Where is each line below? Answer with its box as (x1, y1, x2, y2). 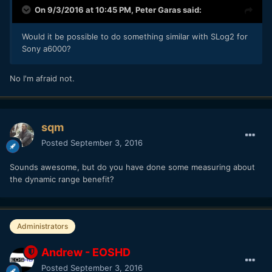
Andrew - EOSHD (41, 245, 131, 259)
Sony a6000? (22, 43, 71, 53)
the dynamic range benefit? (10, 174, 117, 184)
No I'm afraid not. (10, 73, 75, 83)
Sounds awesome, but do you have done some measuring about (10, 161, 255, 172)
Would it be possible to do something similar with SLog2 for (22, 31, 248, 41)
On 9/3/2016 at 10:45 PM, (35, 4, 135, 15)
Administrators (17, 221, 68, 231)
